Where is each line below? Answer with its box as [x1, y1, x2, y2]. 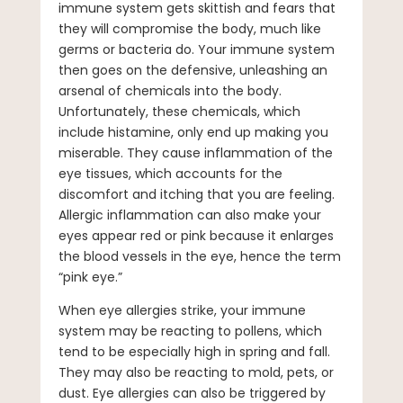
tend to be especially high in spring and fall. [58, 342, 330, 361]
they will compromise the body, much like [58, 19, 321, 38]
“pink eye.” [58, 267, 122, 286]
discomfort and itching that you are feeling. [58, 184, 335, 203]
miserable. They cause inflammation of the [58, 143, 333, 162]
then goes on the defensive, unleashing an [58, 60, 327, 79]
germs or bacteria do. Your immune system [58, 40, 335, 58]
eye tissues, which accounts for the [58, 164, 282, 183]
